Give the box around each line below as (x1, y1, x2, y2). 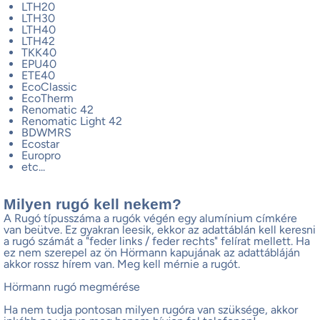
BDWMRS (21, 125, 71, 139)
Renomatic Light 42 (21, 114, 122, 128)
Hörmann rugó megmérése (4, 279, 140, 294)
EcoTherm (21, 91, 74, 105)
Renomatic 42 (21, 102, 94, 116)
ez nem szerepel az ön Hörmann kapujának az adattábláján (4, 245, 300, 259)
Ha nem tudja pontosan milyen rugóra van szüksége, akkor (4, 302, 298, 316)
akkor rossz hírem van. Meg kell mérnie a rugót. (4, 256, 240, 271)
